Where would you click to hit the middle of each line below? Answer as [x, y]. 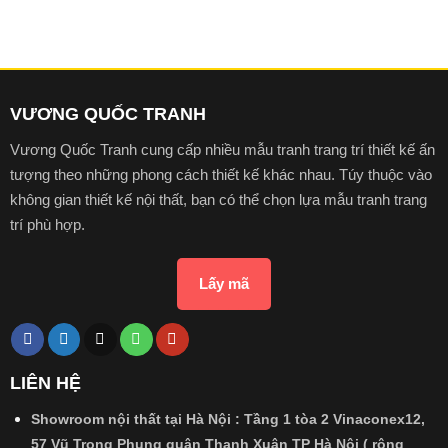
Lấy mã [224, 283]
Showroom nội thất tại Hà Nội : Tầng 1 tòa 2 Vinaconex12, [227, 419]
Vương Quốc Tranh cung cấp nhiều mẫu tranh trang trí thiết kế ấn [222, 150]
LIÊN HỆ [45, 383]
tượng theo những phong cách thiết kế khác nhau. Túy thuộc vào [220, 175]
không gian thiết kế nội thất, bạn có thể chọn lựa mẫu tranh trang [218, 200]
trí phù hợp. [47, 225]
